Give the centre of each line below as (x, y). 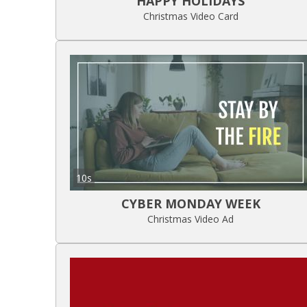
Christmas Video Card (191, 16)
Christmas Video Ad (191, 219)
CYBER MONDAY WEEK (191, 203)
